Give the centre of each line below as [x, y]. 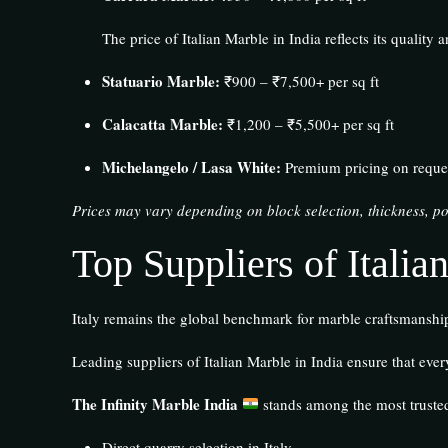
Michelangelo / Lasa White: [191, 166]
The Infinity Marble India [156, 403]
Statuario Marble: [160, 80]
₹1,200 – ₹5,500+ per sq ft [308, 123]
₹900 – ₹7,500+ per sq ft [299, 80]
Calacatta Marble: [162, 123]
